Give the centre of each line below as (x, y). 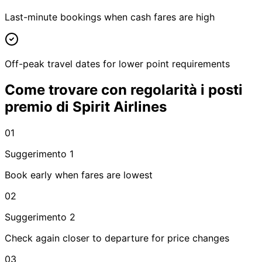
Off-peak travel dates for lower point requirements (117, 63)
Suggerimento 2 (40, 217)
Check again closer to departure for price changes (117, 238)
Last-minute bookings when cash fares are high (110, 17)
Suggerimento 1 (39, 154)
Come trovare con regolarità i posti (124, 89)
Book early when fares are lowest (79, 175)
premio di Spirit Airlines (86, 106)
